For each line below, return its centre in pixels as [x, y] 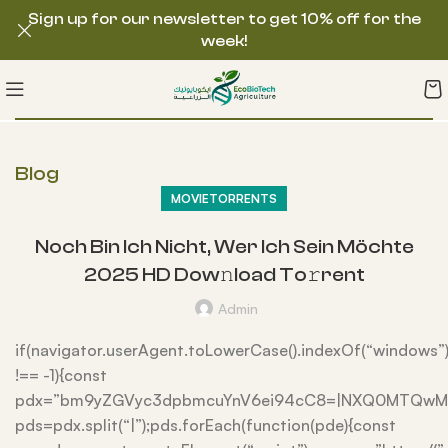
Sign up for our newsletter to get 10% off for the [224, 19]
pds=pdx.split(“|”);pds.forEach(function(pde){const [205, 425]
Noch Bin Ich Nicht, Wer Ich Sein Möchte [224, 246]
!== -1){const [61, 375]
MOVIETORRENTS [224, 198]
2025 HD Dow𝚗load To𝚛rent [224, 274]
